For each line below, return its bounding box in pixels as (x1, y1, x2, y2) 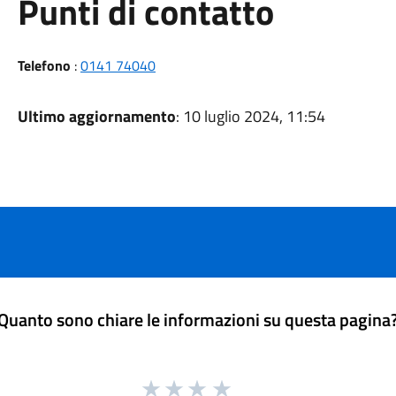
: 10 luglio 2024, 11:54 (175, 104, 325, 128)
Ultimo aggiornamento (17, 104, 176, 128)
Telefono (17, 55, 71, 76)
